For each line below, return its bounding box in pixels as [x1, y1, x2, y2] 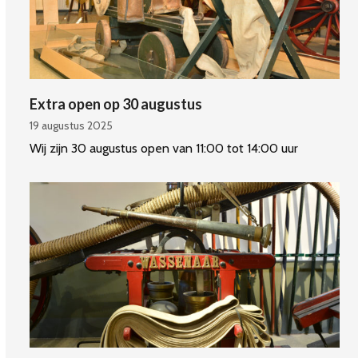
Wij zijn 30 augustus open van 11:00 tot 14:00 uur [30, 140, 299, 156]
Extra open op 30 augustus [30, 94, 203, 113]
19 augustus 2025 [30, 117, 113, 133]
